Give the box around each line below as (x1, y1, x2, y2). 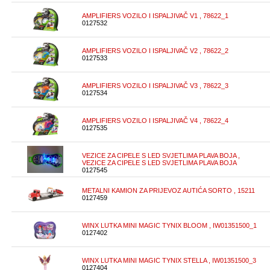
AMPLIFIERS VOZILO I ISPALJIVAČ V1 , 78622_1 (82, 12, 228, 19)
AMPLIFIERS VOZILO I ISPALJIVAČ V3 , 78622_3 (82, 82, 228, 89)
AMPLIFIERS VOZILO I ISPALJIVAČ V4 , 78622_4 (82, 117, 228, 124)
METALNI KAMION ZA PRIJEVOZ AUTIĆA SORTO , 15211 (82, 187, 255, 194)
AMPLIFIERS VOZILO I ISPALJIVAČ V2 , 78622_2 (82, 47, 228, 54)
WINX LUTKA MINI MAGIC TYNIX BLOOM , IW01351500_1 (82, 222, 257, 229)
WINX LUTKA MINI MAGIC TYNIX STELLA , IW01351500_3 (82, 257, 256, 264)
